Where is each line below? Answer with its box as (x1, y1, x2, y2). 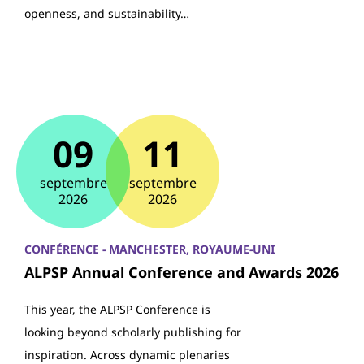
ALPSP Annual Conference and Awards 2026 (24, 262, 339, 282)
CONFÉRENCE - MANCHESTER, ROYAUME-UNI (24, 241, 275, 257)
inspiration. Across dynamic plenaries (24, 347, 230, 362)
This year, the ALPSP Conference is (24, 301, 210, 317)
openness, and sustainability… (24, 6, 189, 21)
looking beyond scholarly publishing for (24, 324, 241, 340)
